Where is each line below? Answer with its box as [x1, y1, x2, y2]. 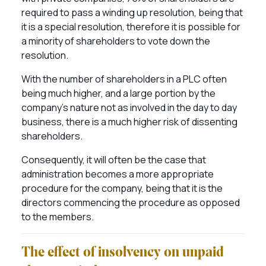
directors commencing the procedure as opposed [21, 196, 240, 209]
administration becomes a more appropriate [21, 167, 214, 180]
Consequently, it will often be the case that [21, 153, 206, 166]
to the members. [21, 210, 94, 223]
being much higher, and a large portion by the [21, 87, 216, 100]
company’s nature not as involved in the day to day [21, 101, 237, 114]
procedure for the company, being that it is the [21, 182, 223, 195]
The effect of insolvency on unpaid [21, 246, 224, 260]
